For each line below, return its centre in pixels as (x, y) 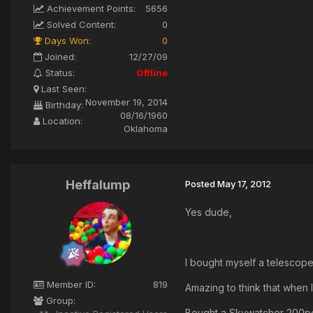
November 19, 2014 (126, 102)
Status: (59, 73)
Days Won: (66, 41)
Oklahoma (146, 129)
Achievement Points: (90, 9)
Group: (59, 301)
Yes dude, (209, 212)
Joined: (59, 57)
